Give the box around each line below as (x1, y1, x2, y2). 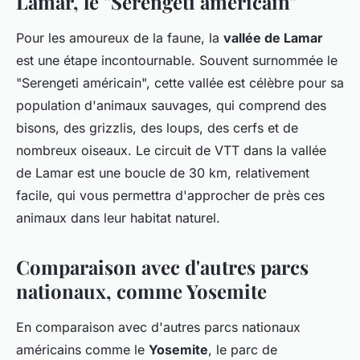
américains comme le (16, 341, 149, 358)
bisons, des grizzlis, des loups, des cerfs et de (16, 119, 298, 136)
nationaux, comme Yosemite (16, 277, 267, 304)
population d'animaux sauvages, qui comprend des (16, 96, 326, 113)
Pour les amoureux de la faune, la (16, 29, 223, 46)
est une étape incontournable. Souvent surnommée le (16, 51, 337, 68)
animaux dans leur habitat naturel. (16, 209, 220, 226)
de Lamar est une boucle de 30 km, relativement (16, 164, 309, 181)
